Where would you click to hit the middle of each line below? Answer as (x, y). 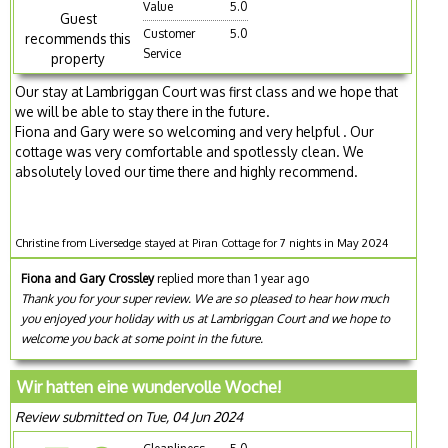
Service (162, 53)
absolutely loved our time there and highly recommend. (187, 172)
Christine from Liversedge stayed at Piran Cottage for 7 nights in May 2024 (202, 243)
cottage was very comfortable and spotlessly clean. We (190, 152)
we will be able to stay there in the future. (143, 112)
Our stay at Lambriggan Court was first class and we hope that (207, 92)
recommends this (78, 39)
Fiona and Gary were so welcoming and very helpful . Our (195, 132)
